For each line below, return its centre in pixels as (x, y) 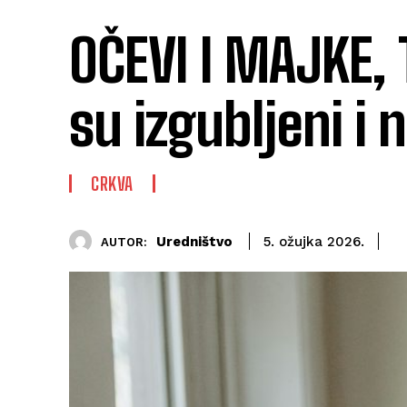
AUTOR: (124, 242)
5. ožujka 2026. (314, 242)
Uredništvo (194, 241)
